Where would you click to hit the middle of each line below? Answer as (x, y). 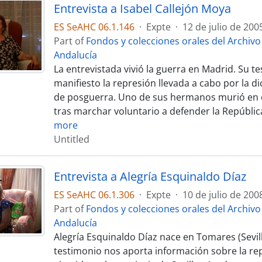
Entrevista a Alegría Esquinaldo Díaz (150, 176)
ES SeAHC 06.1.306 (94, 195)
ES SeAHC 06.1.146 (94, 27)
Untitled (71, 139)
